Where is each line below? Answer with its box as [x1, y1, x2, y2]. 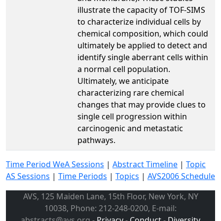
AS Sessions [6, 170, 50, 182]
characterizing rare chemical [77, 87, 184, 98]
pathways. [77, 134, 115, 146]
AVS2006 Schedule [147, 170, 215, 182]
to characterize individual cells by [77, 16, 201, 27]
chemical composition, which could [77, 28, 208, 39]
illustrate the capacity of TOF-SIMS [77, 4, 205, 15]
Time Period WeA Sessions [6, 158, 104, 170]
